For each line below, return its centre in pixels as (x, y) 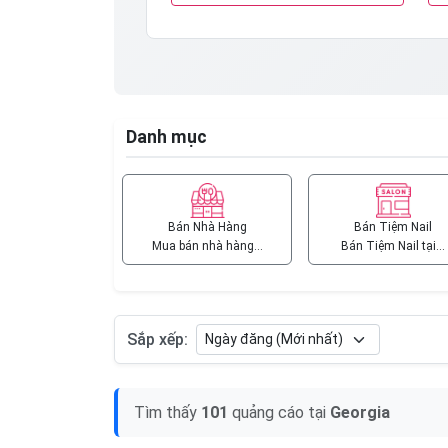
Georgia (360, 413)
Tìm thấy (167, 413)
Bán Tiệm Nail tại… (393, 246)
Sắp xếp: (157, 340)
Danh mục (166, 137)
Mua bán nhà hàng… (207, 246)
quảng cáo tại (279, 413)
